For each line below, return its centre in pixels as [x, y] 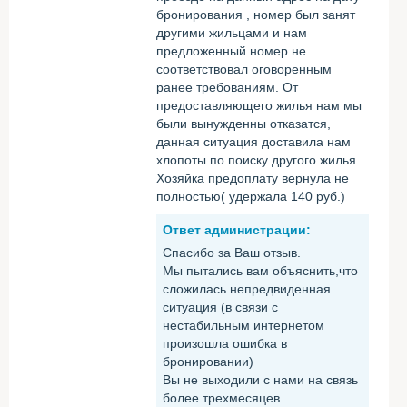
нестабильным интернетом [243, 325]
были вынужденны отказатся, [243, 124]
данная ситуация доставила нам [253, 142]
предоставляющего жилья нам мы [259, 105]
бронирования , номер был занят [256, 15]
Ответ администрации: [237, 230]
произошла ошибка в [225, 343]
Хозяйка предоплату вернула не [253, 178]
